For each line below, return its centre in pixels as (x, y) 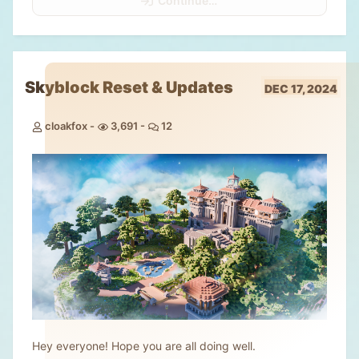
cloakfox (66, 125)
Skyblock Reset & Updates (129, 87)
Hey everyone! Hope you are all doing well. (144, 345)
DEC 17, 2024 (301, 89)
